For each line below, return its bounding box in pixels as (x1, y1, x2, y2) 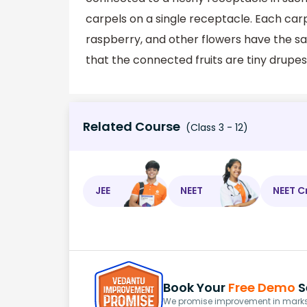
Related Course (83, 117, 180, 135)
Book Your (163, 279, 228, 297)
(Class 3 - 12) (183, 120, 248, 134)
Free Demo (228, 279, 295, 297)
